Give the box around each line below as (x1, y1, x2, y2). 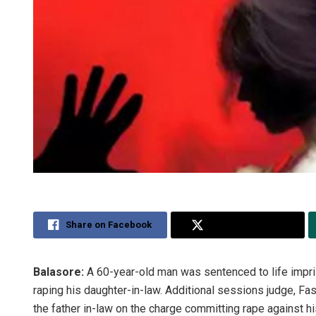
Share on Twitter (210, 219, 284, 231)
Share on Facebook (66, 219, 152, 231)
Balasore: (33, 265, 84, 279)
